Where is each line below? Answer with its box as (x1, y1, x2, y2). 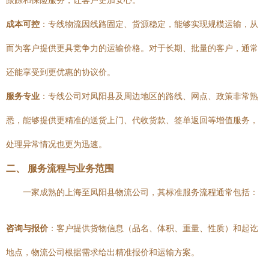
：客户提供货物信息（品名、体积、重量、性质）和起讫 (48, 223, 258, 233)
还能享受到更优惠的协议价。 (6, 67, 115, 77)
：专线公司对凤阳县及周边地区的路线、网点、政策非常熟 (40, 91, 258, 101)
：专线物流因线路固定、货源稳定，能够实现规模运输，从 (40, 19, 258, 29)
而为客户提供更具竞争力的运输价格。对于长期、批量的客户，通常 (6, 43, 258, 53)
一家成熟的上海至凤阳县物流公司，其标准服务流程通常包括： (23, 187, 258, 197)
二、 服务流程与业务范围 (6, 163, 114, 174)
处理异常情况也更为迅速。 (6, 139, 107, 149)
